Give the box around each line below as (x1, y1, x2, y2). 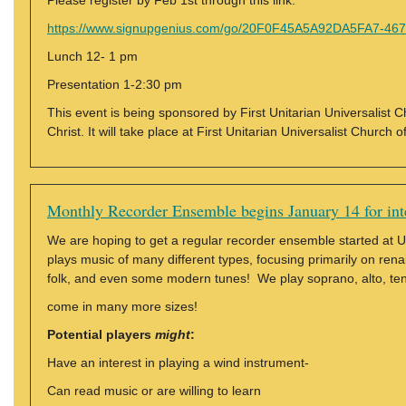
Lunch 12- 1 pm (47, 49, 138, 63)
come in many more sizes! (47, 299, 198, 314)
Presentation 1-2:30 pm (47, 77, 182, 92)
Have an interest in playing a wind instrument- (47, 355, 309, 370)
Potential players (47, 327, 155, 342)
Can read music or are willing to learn (47, 383, 261, 398)
